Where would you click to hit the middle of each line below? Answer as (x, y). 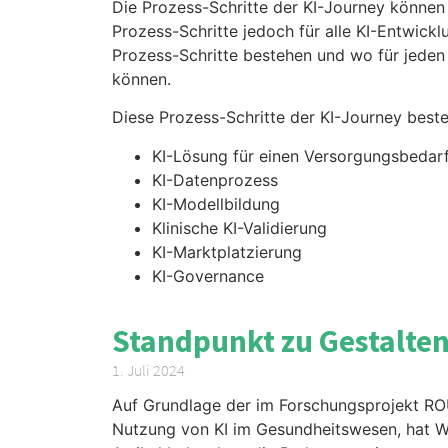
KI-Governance (208, 275)
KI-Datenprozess (215, 179)
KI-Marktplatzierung (227, 251)
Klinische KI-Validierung (239, 227)
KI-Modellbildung (216, 203)
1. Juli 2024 (148, 369)
